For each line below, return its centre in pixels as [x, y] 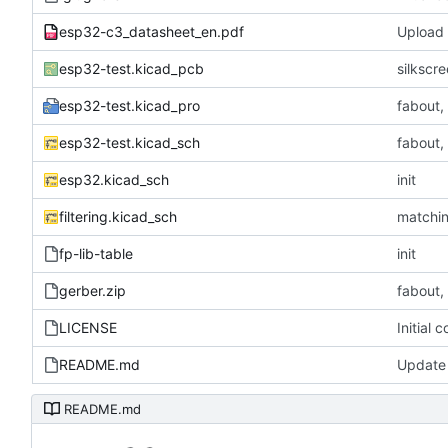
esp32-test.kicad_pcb [131, 69]
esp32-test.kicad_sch [129, 143]
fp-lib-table [96, 254]
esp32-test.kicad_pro [129, 106]
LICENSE [88, 328]
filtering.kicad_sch [118, 217]
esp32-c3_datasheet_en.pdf [151, 32]
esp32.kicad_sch [114, 180]
